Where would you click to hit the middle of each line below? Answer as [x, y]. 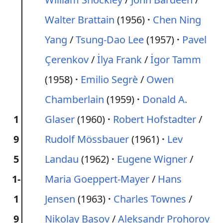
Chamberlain [74, 99]
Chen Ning [177, 20]
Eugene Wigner [152, 159]
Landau [62, 159]
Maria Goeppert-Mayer [97, 179]
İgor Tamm [176, 59]
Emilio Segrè [109, 79]
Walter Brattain [80, 20]
